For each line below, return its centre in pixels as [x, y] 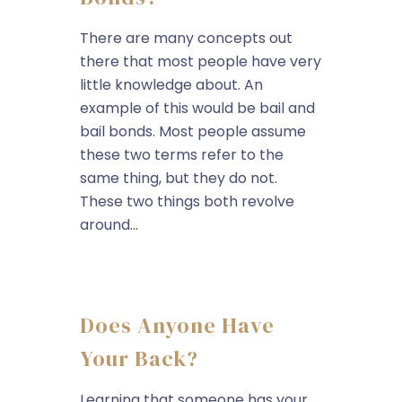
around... [109, 225]
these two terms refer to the [182, 155]
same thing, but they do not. [179, 178]
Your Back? [139, 358]
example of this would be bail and [197, 108]
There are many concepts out [186, 38]
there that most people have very [201, 61]
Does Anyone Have [177, 325]
